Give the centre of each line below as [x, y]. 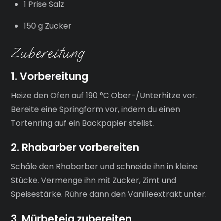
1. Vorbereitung [50, 76]
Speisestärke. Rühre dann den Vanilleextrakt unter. [109, 194]
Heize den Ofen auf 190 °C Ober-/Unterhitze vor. [104, 95]
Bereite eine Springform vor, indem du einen [96, 109]
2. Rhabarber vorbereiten [75, 147]
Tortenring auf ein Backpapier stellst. [83, 123]
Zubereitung [48, 53]
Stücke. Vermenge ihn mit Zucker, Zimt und [94, 180]
